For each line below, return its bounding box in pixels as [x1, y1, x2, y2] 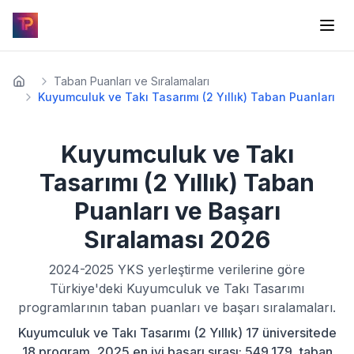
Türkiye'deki [50, 281, 126, 296]
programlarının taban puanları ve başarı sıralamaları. [18, 299, 336, 315]
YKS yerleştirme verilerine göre [114, 262, 305, 277]
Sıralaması [84, 225, 209, 254]
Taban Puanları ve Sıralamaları [54, 74, 209, 88]
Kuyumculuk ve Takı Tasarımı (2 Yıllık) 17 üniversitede [17, 325, 337, 341]
